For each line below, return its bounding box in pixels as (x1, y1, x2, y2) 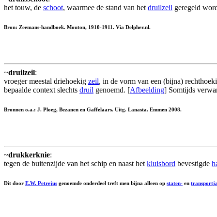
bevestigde (175, 159, 212, 168)
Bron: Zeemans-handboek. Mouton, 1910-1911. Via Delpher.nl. (4, 24, 151, 31)
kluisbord (147, 159, 175, 168)
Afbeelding (130, 86, 164, 94)
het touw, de (4, 3, 43, 12)
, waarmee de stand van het (63, 3, 148, 12)
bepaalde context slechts (4, 86, 79, 94)
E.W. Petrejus (25, 180, 57, 186)
